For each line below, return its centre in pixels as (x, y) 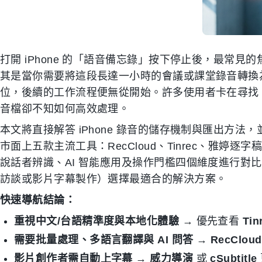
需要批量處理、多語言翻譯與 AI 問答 (104, 240)
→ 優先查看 (211, 221)
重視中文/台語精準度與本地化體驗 (97, 221)
